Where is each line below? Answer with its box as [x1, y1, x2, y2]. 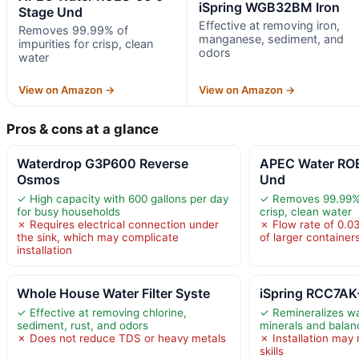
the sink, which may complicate [17, 231, 179, 244]
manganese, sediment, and [198, 32, 344, 46]
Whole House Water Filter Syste [17, 285, 210, 302]
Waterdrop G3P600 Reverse [17, 155, 188, 172]
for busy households [17, 205, 120, 219]
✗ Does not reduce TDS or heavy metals [17, 332, 226, 345]
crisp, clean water [260, 205, 353, 219]
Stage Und [18, 4, 83, 21]
